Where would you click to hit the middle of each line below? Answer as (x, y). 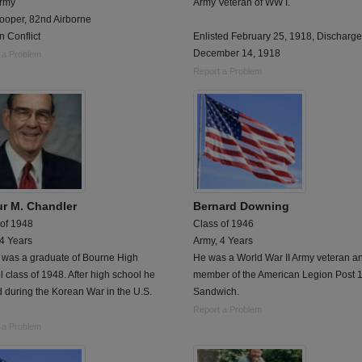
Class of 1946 (223, 224)
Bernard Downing (241, 206)
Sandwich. (216, 292)
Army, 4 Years (223, 241)
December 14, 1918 (237, 53)
